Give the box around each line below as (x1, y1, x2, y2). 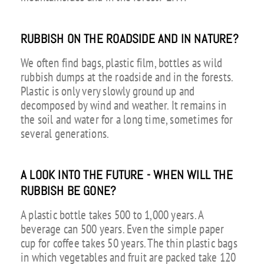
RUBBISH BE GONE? (20, 183, 117, 199)
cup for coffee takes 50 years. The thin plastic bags (20, 235, 237, 251)
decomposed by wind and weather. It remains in (20, 97, 227, 113)
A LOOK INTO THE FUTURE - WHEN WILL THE (20, 167, 233, 183)
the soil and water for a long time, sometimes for (20, 111, 233, 127)
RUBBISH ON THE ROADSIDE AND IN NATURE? (20, 31, 239, 47)
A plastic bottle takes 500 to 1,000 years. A (20, 206, 204, 223)
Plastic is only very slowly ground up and (20, 82, 195, 99)
